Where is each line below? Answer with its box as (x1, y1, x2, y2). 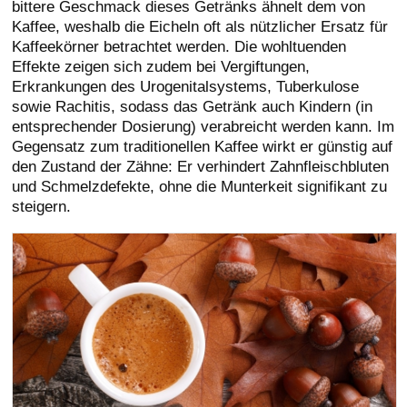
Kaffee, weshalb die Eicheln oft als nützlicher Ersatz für (12, 17, 389, 36)
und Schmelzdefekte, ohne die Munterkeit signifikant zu (12, 177, 388, 196)
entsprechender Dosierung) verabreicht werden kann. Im (12, 117, 395, 136)
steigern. (12, 197, 72, 216)
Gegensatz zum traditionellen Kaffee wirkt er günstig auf (12, 137, 393, 156)
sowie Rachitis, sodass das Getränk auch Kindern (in (12, 97, 373, 116)
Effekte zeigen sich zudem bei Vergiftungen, (12, 57, 311, 76)
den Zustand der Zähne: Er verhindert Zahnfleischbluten (12, 157, 390, 176)
